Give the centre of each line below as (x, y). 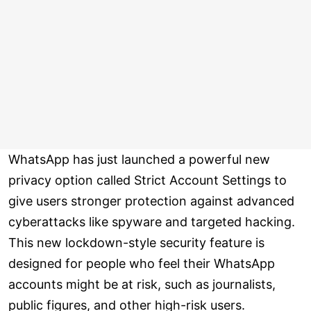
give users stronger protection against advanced (151, 201)
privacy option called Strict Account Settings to (148, 180)
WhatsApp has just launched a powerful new (139, 160)
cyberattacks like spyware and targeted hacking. (152, 222)
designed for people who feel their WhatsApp (142, 264)
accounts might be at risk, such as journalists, (142, 285)
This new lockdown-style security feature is (136, 243)
